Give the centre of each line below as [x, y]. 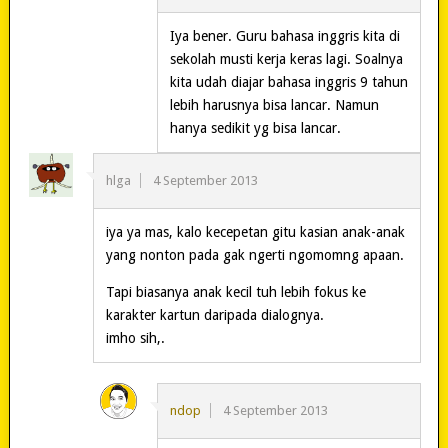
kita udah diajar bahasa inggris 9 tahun [288, 81]
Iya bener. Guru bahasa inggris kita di [284, 35]
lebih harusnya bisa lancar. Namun [274, 104]
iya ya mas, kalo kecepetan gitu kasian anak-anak [255, 231]
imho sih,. [135, 337]
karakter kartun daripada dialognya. [214, 314]
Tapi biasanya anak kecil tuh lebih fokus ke [235, 291]
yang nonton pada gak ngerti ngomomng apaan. [254, 254]
